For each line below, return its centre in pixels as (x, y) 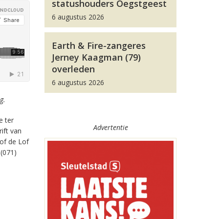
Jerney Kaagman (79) (96, 57)
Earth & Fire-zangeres (99, 45)
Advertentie (110, 127)
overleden (73, 69)
